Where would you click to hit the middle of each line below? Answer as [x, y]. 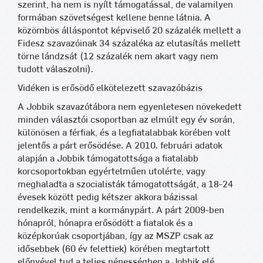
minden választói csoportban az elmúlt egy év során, [126, 120]
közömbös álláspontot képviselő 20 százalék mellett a [129, 31]
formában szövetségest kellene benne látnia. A [114, 18]
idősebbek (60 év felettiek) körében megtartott [114, 249]
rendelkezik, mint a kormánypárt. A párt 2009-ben [121, 210]
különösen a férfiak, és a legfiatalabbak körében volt [124, 133]
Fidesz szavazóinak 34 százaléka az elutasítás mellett [129, 43]
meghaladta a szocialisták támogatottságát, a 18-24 [125, 184]
